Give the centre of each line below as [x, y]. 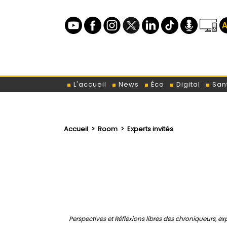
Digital [187, 85]
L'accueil [89, 85]
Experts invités [150, 129]
